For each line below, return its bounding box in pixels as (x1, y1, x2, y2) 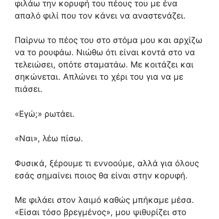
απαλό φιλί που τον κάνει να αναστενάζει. (15, 10, 186, 21)
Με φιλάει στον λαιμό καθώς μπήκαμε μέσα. (15, 195, 194, 205)
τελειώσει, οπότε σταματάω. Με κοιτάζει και (15, 60, 194, 69)
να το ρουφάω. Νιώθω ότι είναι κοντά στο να (15, 47, 195, 57)
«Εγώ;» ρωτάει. (15, 109, 75, 119)
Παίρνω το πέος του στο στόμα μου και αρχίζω (15, 35, 202, 45)
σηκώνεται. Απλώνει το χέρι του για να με (15, 72, 183, 82)
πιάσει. (15, 84, 43, 94)
